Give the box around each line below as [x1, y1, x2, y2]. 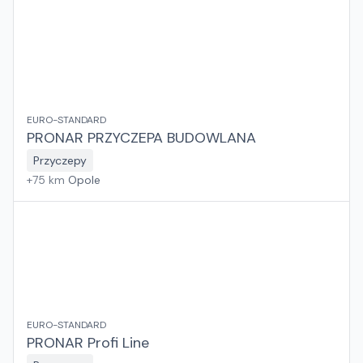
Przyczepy [33, 153, 87, 168]
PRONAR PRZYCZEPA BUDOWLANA [27, 128, 256, 147]
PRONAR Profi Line [27, 333, 149, 352]
